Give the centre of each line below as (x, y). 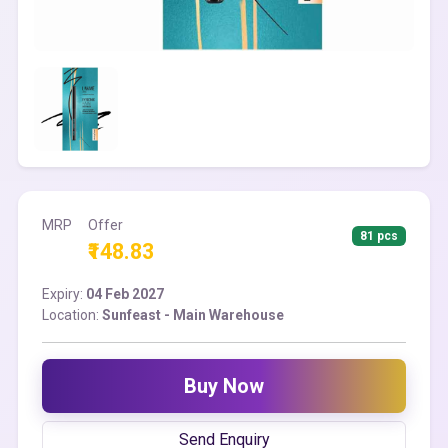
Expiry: (64, 294)
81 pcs (379, 236)
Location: (72, 315)
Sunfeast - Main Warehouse (193, 315)
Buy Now (224, 386)
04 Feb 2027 (125, 294)
